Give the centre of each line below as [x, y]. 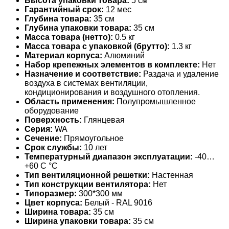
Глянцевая [103, 120]
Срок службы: [53, 147]
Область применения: [70, 101]
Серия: [39, 129]
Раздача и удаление [180, 74]
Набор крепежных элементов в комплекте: [112, 64]
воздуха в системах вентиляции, [86, 83]
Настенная [171, 175]
